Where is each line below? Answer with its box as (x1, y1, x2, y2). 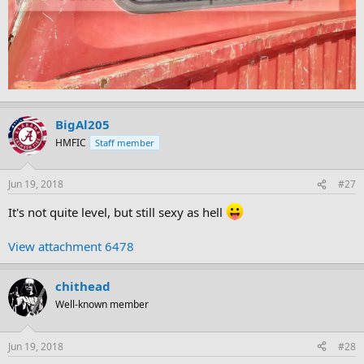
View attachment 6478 (8, 238, 134, 255)
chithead (55, 278, 110, 295)
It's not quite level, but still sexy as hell (8, 204, 226, 221)
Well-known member (55, 297, 149, 312)
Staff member (95, 136, 154, 149)
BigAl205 (55, 115, 110, 132)
